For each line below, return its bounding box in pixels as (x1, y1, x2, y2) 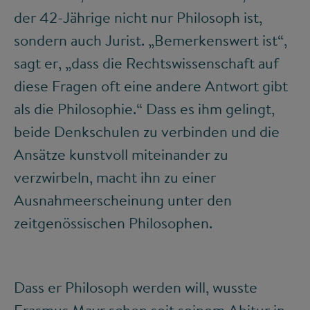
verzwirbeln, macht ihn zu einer (14, 167, 216, 188)
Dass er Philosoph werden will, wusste (14, 277, 257, 298)
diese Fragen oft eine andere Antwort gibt (14, 75, 288, 97)
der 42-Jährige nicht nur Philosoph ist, (14, 7, 262, 28)
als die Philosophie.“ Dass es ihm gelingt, (14, 98, 275, 120)
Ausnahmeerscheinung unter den (14, 190, 232, 211)
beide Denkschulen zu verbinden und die (14, 121, 280, 143)
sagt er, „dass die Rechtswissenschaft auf (14, 53, 279, 74)
